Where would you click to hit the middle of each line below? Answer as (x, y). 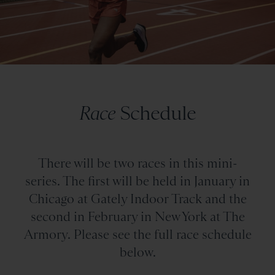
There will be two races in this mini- (137, 164)
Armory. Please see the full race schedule (137, 235)
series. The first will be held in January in (137, 181)
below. (137, 253)
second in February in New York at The (137, 217)
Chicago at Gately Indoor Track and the (137, 199)
